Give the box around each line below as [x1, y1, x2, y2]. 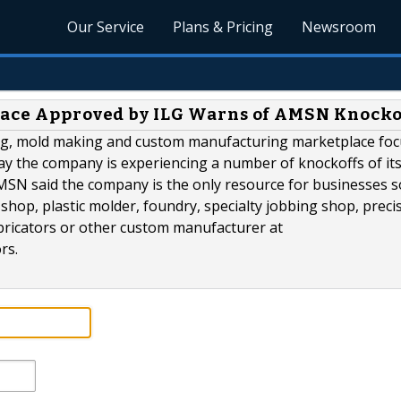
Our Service [67, 17, 145, 37]
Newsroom [302, 17, 377, 37]
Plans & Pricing [173, 17, 274, 37]
